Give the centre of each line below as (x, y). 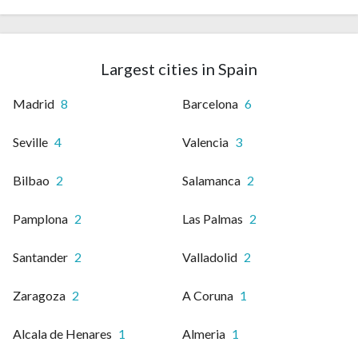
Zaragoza (39, 296)
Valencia (205, 142)
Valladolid (210, 257)
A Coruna (208, 296)
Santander (40, 257)
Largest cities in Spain (179, 69)
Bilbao (31, 181)
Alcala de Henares (62, 334)
